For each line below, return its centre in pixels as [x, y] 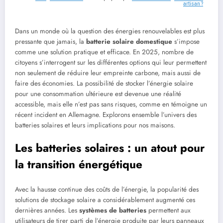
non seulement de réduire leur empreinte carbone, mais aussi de [108, 73]
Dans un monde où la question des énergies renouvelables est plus [110, 31]
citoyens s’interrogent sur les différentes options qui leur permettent [111, 63]
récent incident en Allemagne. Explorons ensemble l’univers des [106, 115]
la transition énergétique [79, 165]
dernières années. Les [47, 210]
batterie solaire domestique [129, 42]
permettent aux [168, 210]
